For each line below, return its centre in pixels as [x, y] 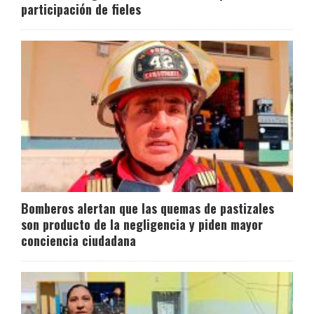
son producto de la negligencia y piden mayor [142, 224]
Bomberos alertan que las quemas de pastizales [148, 208]
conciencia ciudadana [78, 240]
